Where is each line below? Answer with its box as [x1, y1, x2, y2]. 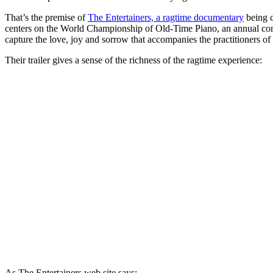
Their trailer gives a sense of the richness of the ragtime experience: [5, 54, 262, 65]
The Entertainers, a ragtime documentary [88, 12, 244, 23]
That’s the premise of [5, 12, 88, 23]
